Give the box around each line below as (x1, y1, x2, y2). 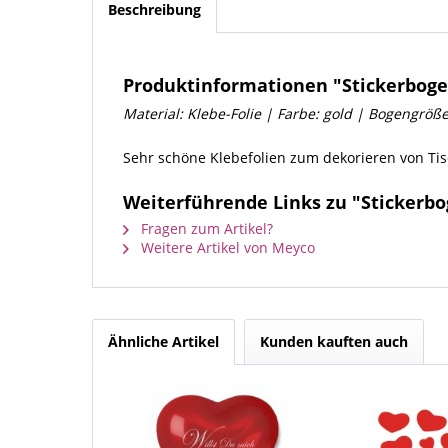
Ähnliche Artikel (108, 332, 219, 352)
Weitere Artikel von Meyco (137, 238, 315, 258)
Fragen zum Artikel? (137, 219, 273, 239)
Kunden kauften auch (260, 332, 408, 352)
